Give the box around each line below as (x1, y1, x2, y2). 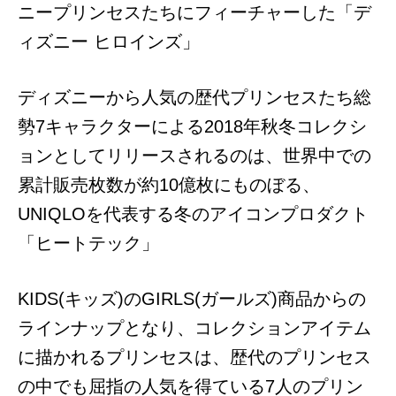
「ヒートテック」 (18, 233, 159, 253)
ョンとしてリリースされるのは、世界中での (18, 146, 371, 165)
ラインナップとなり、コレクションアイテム (18, 318, 371, 338)
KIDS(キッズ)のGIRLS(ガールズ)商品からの (18, 289, 366, 308)
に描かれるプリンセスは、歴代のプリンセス (18, 347, 371, 367)
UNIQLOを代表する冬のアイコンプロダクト (18, 204, 369, 224)
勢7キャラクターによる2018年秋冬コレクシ (18, 117, 367, 136)
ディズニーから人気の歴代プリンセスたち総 (18, 88, 371, 107)
